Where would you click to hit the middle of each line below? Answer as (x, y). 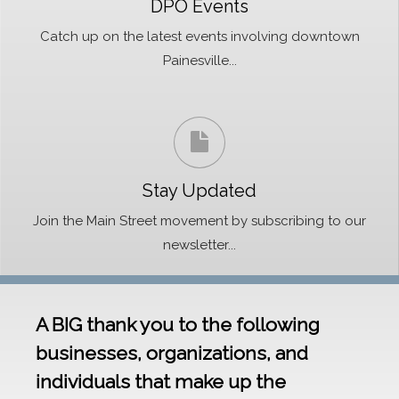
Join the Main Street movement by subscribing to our (199, 221)
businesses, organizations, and (172, 353)
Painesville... (199, 61)
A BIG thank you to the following (178, 325)
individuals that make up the (161, 382)
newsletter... (199, 245)
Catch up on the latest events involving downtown (199, 37)
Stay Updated (199, 191)
